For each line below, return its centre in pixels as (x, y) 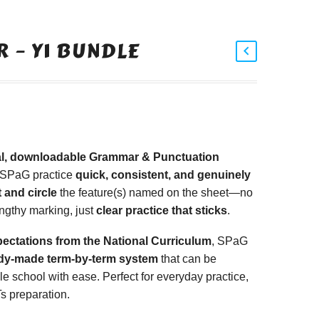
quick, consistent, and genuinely (163, 175)
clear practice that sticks (162, 210)
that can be (187, 258)
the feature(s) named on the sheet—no (155, 193)
